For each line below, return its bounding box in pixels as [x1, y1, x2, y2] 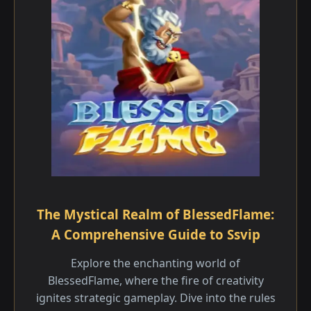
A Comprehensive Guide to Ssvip [51, 226, 260, 243]
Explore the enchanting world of [71, 255, 240, 271]
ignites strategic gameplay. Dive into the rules [35, 290, 276, 305]
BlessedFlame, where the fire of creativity [47, 273, 264, 288]
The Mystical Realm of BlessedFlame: [37, 205, 274, 223]
